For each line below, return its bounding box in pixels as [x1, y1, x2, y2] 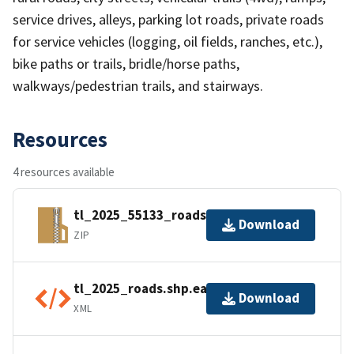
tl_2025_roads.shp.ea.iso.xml [73, 280, 256, 298]
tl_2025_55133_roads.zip [73, 206, 229, 224]
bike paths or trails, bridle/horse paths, [13, 54, 239, 73]
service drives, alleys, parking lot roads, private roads [13, 9, 324, 28]
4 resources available [13, 164, 115, 179]
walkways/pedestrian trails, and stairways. [13, 76, 263, 95]
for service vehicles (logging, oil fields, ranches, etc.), [13, 32, 322, 51]
